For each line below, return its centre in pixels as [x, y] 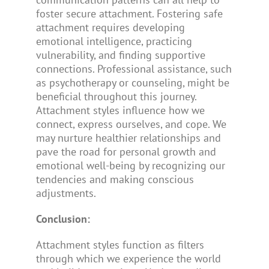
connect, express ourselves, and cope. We [131, 124]
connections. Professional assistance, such [134, 68]
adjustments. [66, 193]
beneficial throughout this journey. [116, 96]
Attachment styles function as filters [120, 244]
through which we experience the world [128, 258]
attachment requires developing [110, 27]
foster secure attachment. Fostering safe [129, 13]
